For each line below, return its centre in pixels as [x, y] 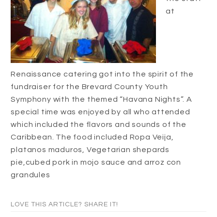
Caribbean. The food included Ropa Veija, [92, 137]
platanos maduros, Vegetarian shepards [90, 150]
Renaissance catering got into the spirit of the [102, 74]
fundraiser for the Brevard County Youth [89, 87]
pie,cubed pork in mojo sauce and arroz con [96, 162]
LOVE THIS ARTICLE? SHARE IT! [65, 204]
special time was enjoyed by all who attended [101, 112]
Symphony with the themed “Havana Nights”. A [101, 99]
